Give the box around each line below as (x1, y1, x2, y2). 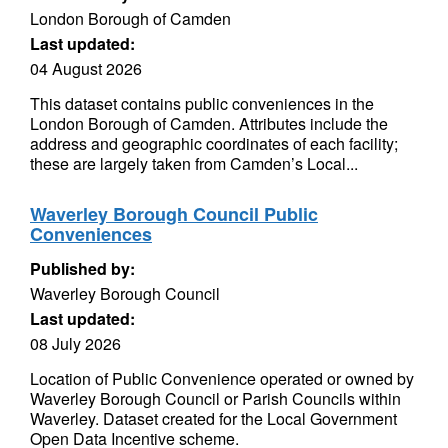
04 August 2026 (30, 57, 142, 80)
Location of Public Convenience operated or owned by (30, 367, 414, 390)
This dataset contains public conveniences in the (30, 92, 374, 115)
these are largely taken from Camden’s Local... (30, 152, 358, 175)
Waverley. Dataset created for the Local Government (30, 407, 397, 430)
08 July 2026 (30, 332, 121, 355)
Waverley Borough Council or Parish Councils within (30, 387, 401, 410)
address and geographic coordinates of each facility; (30, 132, 398, 155)
